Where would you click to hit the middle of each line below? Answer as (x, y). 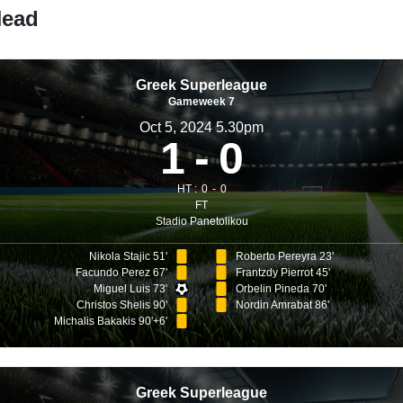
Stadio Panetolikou (201, 221)
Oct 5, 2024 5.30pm (201, 127)
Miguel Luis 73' (131, 289)
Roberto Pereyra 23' (284, 256)
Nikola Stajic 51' (129, 256)
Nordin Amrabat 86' (282, 305)
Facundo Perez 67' (122, 273)
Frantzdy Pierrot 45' (282, 273)
